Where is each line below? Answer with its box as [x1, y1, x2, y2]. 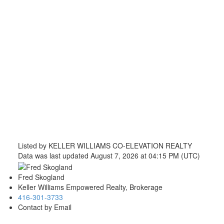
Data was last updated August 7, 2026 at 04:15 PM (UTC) [17, 150, 200, 161]
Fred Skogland [17, 171, 64, 182]
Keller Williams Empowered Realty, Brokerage [17, 181, 162, 192]
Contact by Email [17, 201, 71, 212]
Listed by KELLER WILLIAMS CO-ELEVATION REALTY [17, 140, 192, 151]
